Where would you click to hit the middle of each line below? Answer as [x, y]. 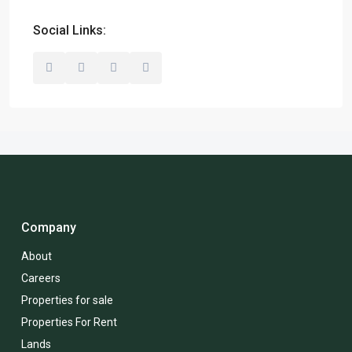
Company [49, 227]
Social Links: [70, 30]
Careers [41, 278]
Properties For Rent [69, 322]
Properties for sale [67, 300]
